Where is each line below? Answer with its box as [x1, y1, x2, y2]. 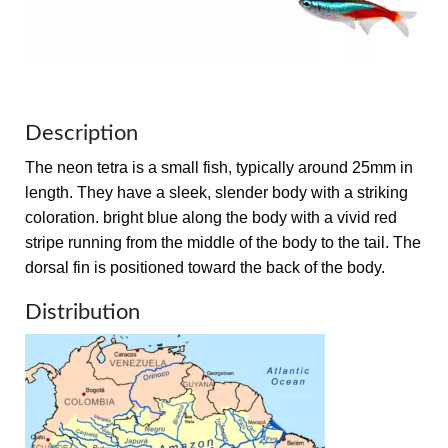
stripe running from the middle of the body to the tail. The [25, 234, 421, 251]
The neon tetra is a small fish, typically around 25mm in [25, 159, 413, 176]
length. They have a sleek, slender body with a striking [25, 184, 408, 201]
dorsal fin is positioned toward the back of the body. [25, 259, 385, 276]
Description [25, 121, 138, 144]
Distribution [25, 300, 140, 323]
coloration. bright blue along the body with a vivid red [25, 209, 397, 226]
